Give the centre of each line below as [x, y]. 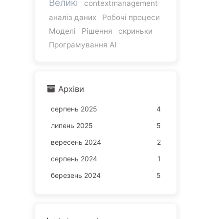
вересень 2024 [76, 142]
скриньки [135, 31]
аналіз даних [72, 17]
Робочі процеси [131, 17]
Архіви [71, 89]
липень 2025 [72, 125]
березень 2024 [76, 175]
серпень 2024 [74, 158]
